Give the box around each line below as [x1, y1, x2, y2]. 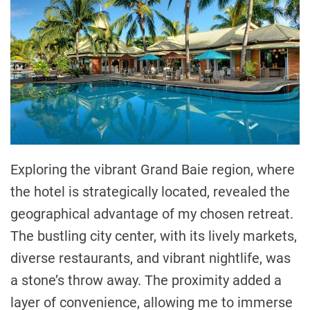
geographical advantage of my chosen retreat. [10, 205, 293, 222]
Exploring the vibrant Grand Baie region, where [10, 161, 295, 178]
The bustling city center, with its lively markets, [10, 227, 297, 244]
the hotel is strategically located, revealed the [10, 183, 290, 200]
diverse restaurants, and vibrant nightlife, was [10, 249, 291, 266]
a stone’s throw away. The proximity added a [10, 271, 282, 289]
